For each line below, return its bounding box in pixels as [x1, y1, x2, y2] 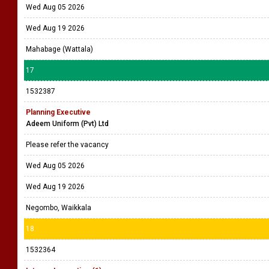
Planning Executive [26, 108, 91, 116]
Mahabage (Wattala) [26, 45, 93, 53]
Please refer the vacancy [26, 141, 110, 149]
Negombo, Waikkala [26, 204, 91, 212]
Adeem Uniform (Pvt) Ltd [26, 119, 109, 128]
